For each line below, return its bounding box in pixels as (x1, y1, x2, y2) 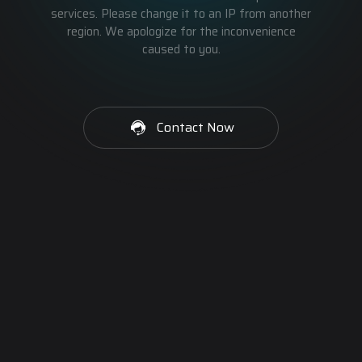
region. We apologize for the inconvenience (66, 22, 296, 41)
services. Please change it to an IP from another (51, 4, 311, 23)
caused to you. (141, 40, 221, 59)
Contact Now (157, 117, 234, 137)
